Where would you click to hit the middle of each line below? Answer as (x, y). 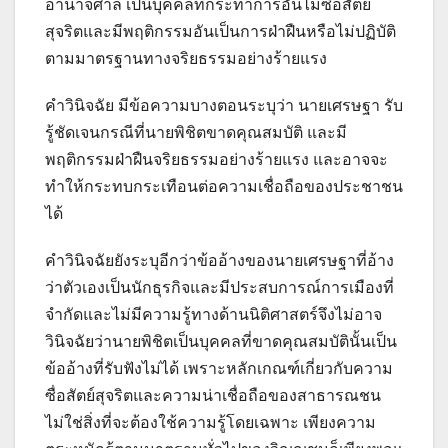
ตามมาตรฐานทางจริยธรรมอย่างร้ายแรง (186, 58)
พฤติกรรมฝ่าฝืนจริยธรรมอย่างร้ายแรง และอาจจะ (216, 159)
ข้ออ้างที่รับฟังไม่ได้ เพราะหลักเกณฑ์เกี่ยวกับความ (219, 368)
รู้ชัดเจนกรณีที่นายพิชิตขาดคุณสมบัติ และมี (196, 132)
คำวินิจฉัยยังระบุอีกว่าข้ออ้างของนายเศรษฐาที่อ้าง (219, 260)
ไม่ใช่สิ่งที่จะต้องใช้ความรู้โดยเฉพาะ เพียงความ (210, 422)
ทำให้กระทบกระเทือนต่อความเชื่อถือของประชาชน (224, 186)
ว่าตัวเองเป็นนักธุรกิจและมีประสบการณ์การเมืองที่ (219, 287)
